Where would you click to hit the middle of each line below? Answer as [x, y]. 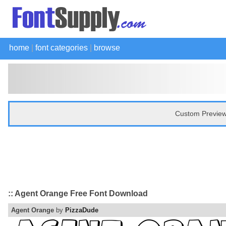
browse [107, 48]
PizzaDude [82, 210]
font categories [62, 48]
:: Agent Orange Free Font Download [78, 193]
